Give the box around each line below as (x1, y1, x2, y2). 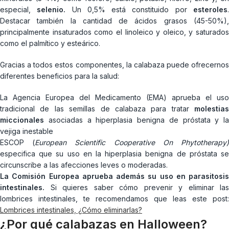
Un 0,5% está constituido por (65, 5, 194, 14)
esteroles (193, 5, 228, 14)
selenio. (37, 5, 66, 14)
